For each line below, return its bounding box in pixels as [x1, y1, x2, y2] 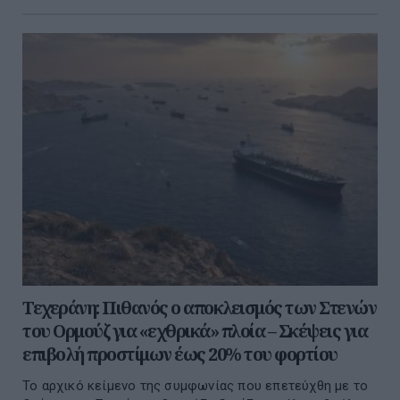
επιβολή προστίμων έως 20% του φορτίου [22, 341, 337, 366]
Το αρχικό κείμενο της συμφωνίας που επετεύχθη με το [22, 377, 369, 394]
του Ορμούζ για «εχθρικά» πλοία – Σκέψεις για [22, 318, 367, 343]
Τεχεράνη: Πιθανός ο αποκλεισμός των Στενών [22, 295, 376, 320]
